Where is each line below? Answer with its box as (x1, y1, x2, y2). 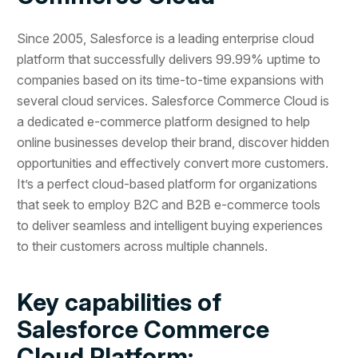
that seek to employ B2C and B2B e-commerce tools (17, 196, 321, 213)
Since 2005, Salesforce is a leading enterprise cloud (17, 30, 315, 46)
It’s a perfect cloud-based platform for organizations (17, 175, 318, 192)
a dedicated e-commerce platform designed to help (17, 113, 311, 129)
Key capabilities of (17, 287, 222, 316)
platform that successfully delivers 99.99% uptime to (17, 50, 321, 67)
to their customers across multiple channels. (17, 237, 268, 254)
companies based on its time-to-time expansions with (17, 71, 324, 88)
